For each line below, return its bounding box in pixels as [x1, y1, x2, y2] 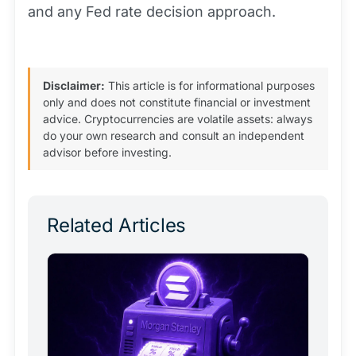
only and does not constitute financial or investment [43, 95, 311, 110]
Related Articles [47, 214, 187, 238]
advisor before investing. [43, 145, 172, 160]
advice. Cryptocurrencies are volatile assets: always [43, 112, 312, 126]
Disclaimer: [43, 79, 105, 93]
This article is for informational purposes [105, 79, 315, 93]
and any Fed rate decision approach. [28, 3, 276, 21]
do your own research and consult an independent [43, 129, 304, 143]
